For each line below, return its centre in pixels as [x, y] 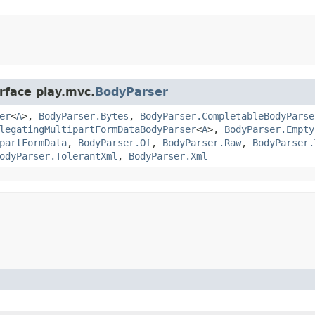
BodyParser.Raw [202, 142]
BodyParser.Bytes [84, 116]
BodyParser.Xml [168, 156]
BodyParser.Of [115, 142]
